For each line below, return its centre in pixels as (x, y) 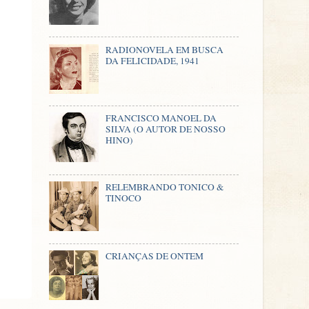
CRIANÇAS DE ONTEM (155, 256)
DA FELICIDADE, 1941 (153, 60)
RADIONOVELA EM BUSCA (165, 49)
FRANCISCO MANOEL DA (161, 118)
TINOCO (124, 198)
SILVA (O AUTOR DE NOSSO (166, 129)
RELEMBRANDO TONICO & (165, 187)
